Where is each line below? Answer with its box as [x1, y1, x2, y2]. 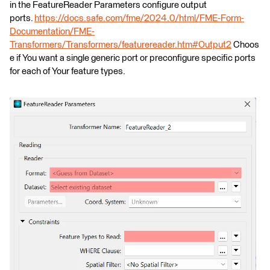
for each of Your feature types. [10, 66, 127, 76]
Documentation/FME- [10, 27, 95, 36]
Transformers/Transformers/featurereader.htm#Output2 [10, 40, 231, 49]
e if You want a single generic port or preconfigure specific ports [10, 53, 256, 63]
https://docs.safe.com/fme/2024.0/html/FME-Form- [34, 13, 244, 23]
